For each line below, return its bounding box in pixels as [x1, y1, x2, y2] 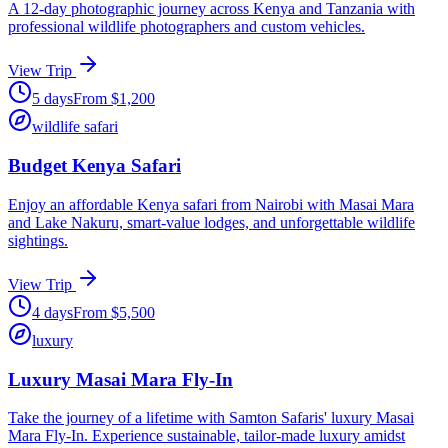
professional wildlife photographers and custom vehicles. [8, 18, 365, 36]
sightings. [8, 231, 68, 249]
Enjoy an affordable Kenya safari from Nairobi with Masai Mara [8, 195, 414, 213]
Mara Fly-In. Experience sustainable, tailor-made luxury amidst [8, 427, 405, 445]
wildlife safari [32, 118, 118, 136]
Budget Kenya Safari [8, 155, 181, 177]
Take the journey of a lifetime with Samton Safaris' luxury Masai [8, 409, 414, 427]
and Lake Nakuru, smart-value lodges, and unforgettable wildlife [8, 213, 415, 231]
